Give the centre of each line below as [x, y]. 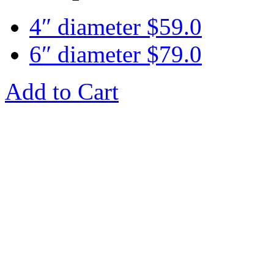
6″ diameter [88, 54]
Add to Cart [62, 91]
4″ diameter [88, 26]
